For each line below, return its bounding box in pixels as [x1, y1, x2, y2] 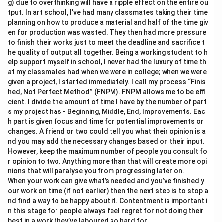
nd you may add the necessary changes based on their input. [8, 137, 205, 145]
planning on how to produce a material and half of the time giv [8, 18, 208, 26]
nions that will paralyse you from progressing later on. [8, 167, 184, 175]
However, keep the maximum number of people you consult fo [8, 147, 207, 155]
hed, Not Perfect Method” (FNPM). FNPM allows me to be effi [8, 88, 206, 96]
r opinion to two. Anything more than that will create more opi [8, 157, 207, 165]
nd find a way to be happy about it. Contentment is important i [8, 197, 207, 205]
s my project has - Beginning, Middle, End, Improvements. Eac [8, 108, 205, 115]
